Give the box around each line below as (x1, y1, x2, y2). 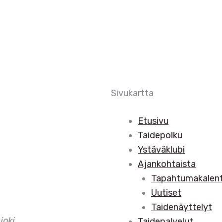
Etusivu (138, 115, 168, 127)
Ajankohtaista (138, 159, 196, 170)
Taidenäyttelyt (151, 202, 212, 213)
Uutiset (151, 187, 181, 199)
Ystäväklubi (138, 144, 185, 156)
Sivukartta (111, 88, 154, 99)
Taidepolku (138, 130, 182, 141)
